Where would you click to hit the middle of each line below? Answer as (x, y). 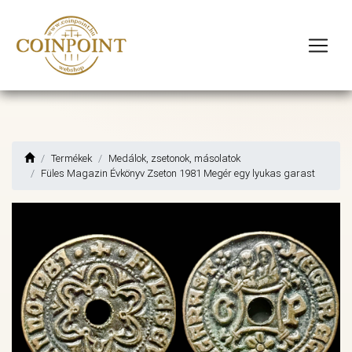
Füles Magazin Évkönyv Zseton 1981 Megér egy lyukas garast (178, 173)
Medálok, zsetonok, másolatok (174, 158)
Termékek (71, 158)
